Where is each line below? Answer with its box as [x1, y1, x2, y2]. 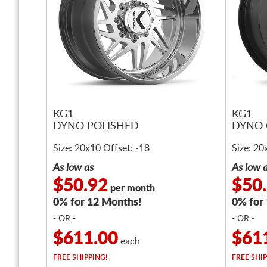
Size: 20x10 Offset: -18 [53, 144, 150, 153]
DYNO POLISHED [53, 121, 139, 132]
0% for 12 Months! [53, 197, 141, 208]
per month [108, 184, 155, 193]
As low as [53, 163, 94, 173]
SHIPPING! [70, 254, 107, 261]
